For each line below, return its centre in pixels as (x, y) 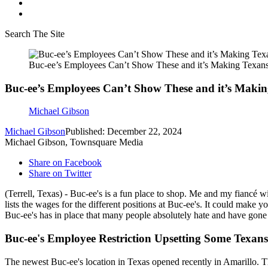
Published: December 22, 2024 (124, 132)
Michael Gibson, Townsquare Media (74, 142)
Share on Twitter (60, 173)
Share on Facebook (65, 163)
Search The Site (35, 34)
